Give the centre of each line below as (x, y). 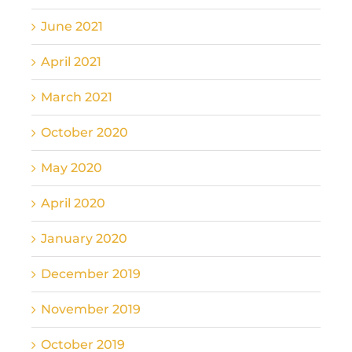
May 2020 (71, 167)
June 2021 (72, 26)
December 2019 (91, 273)
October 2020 (84, 132)
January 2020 (84, 238)
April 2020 (73, 203)
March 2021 (77, 97)
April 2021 (71, 61)
